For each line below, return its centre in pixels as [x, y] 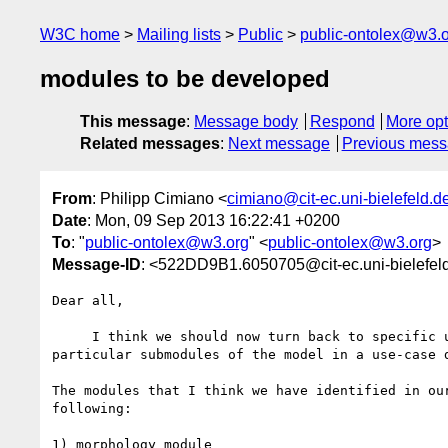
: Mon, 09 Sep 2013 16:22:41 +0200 [213, 220]
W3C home [80, 34]
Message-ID [96, 264]
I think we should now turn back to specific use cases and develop [72, 336]
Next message [279, 144]
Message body [246, 122]
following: [92, 408]
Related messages [150, 144]
